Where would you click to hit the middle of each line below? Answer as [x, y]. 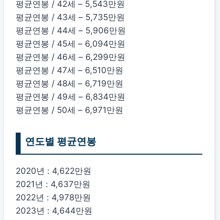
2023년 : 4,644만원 [54, 210]
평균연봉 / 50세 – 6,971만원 [69, 110]
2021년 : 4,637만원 [53, 184]
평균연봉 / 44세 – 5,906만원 [71, 30]
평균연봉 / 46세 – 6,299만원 [70, 57]
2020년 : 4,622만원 [54, 171]
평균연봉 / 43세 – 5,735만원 [70, 17]
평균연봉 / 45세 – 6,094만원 [70, 43]
